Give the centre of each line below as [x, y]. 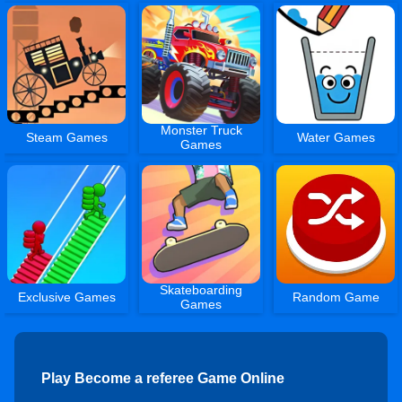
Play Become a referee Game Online [163, 378]
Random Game [336, 297]
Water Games [336, 137]
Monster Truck [201, 130]
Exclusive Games [66, 297]
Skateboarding [201, 290]
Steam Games [66, 137]
